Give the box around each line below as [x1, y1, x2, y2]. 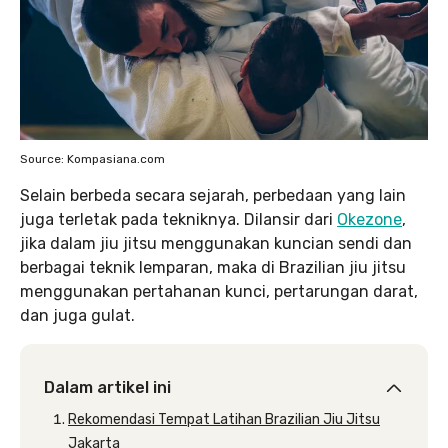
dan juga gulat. [20, 305, 135, 325]
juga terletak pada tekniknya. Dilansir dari [20, 209, 337, 229]
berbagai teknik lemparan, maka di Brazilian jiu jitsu [20, 257, 406, 277]
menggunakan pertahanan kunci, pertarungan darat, [20, 281, 418, 301]
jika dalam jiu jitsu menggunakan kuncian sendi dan [20, 233, 412, 253]
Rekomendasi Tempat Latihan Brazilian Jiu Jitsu [68, 410, 380, 428]
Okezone [337, 209, 402, 229]
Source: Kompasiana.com [20, 151, 165, 166]
